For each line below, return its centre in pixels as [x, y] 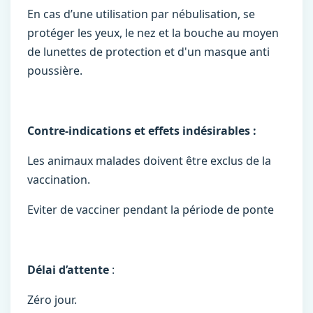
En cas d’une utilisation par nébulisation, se [141, 14]
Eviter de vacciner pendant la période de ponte [151, 210]
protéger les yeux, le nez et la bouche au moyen [153, 33]
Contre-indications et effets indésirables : [142, 131]
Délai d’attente [68, 270]
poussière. [58, 71]
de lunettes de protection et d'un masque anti [148, 52]
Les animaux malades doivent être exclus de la [149, 161]
